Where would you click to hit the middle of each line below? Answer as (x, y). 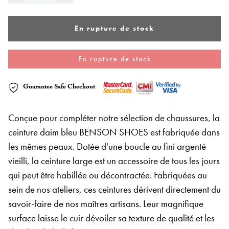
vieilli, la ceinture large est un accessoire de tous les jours (114, 161)
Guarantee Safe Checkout (59, 88)
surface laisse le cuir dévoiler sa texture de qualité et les (111, 218)
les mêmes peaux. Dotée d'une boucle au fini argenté (107, 146)
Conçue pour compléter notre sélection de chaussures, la (114, 118)
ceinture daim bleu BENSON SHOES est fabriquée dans (114, 132)
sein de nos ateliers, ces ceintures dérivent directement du (114, 189)
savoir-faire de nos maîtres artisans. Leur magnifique (106, 203)
